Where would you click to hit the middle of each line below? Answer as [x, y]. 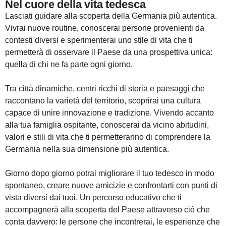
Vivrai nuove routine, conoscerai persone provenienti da [105, 28]
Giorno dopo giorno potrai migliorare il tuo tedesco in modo [110, 173]
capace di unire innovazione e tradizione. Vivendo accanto [109, 113]
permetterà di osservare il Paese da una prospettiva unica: [109, 52]
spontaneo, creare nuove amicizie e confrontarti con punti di [111, 185]
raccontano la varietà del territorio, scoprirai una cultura [103, 101]
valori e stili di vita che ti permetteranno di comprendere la [108, 137]
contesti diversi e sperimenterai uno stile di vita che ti [99, 40]
